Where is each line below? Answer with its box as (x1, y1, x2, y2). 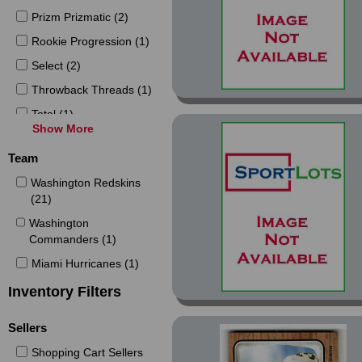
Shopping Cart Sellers (31, 346, 143, 359)
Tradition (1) (31, 132, 94, 145)
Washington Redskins (30, 176, 141, 189)
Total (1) (31, 107, 74, 120)
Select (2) (31, 59, 81, 72)
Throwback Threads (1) (31, 83, 152, 96)
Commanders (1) (29, 233, 117, 246)
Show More (32, 122, 95, 135)
